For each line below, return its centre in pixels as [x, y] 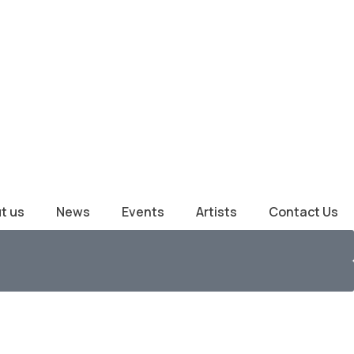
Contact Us [303, 212]
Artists [217, 212]
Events [143, 212]
